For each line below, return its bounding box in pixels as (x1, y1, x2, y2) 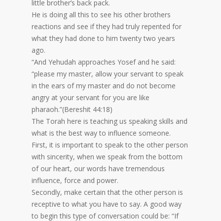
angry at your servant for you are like (32, 93, 149, 103)
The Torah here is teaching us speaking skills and (32, 116, 187, 126)
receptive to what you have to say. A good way (32, 199, 182, 209)
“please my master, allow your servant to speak (32, 69, 184, 79)
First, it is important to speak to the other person (32, 140, 188, 150)
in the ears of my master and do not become (32, 81, 176, 91)
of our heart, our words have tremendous (32, 164, 165, 174)
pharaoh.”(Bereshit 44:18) (32, 105, 112, 114)
